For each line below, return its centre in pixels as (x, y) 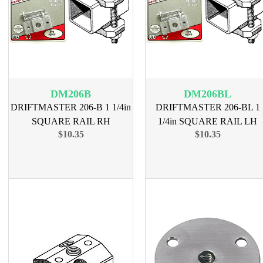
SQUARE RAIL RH (71, 121)
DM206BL (208, 94)
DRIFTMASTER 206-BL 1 (208, 107)
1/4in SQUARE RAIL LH (208, 121)
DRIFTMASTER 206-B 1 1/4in (71, 107)
